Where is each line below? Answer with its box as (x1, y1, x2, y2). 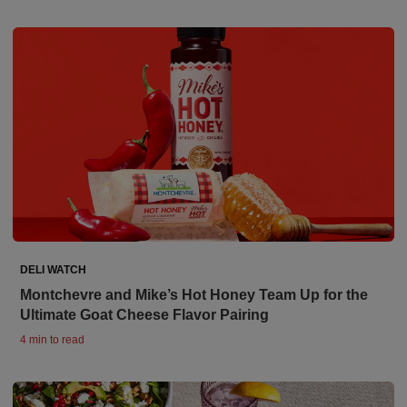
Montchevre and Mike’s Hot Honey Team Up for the (20, 287, 368, 303)
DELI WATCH (20, 263, 86, 277)
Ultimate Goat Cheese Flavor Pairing (20, 307, 269, 323)
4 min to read (20, 333, 84, 347)
